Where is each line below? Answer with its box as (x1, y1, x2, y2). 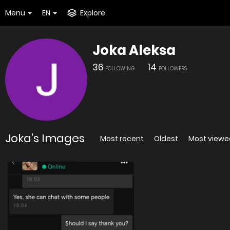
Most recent (100, 133, 144, 144)
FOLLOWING (105, 65, 135, 72)
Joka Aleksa (92, 41, 176, 60)
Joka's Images (5, 130, 85, 146)
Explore (80, 8, 105, 18)
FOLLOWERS (159, 65, 187, 72)
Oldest (154, 133, 178, 144)
